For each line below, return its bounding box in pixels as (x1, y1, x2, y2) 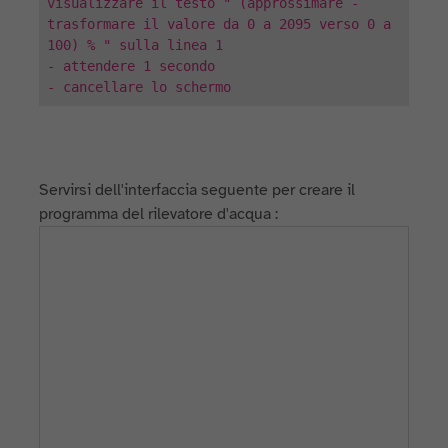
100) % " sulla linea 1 (47, 37, 224, 53)
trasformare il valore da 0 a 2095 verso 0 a (47, 16, 392, 32)
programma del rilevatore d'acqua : (39, 204, 279, 224)
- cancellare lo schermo (47, 79, 232, 95)
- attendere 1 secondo (47, 58, 216, 74)
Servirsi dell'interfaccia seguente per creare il (39, 180, 356, 200)
